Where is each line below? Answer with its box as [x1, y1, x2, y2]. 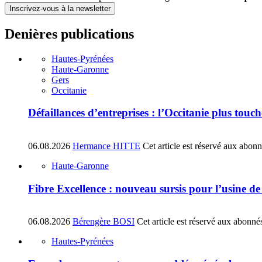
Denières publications [5, 26, 134, 42]
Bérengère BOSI [73, 216, 135, 227]
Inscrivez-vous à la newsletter [9, 4, 111, 13]
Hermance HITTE [73, 141, 140, 151]
